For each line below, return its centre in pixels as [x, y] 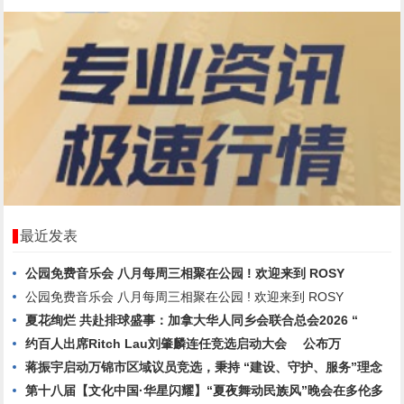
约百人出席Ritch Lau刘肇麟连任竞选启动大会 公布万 [184, 343]
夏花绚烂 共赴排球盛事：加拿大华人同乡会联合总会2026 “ [192, 320]
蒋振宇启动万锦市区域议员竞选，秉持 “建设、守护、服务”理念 [204, 367]
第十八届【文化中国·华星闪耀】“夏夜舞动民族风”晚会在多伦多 [205, 390]
